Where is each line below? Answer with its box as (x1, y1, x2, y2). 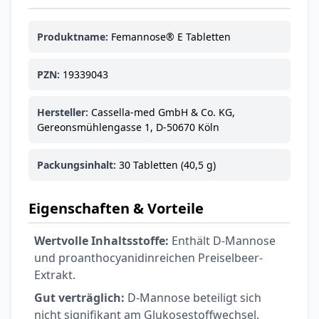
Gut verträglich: (34, 289, 125, 305)
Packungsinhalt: (37, 157, 116, 172)
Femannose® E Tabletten (108, 29, 231, 43)
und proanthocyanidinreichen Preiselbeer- (34, 249, 263, 266)
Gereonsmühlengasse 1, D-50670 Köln (37, 120, 219, 134)
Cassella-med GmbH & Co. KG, (88, 105, 235, 119)
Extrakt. (34, 266, 75, 283)
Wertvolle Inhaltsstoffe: (34, 232, 169, 249)
